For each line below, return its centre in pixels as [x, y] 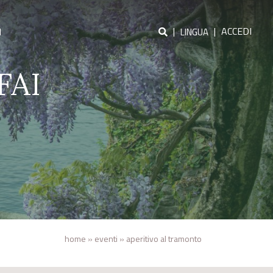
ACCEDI [236, 31]
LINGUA [194, 32]
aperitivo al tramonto [164, 239]
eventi [106, 239]
